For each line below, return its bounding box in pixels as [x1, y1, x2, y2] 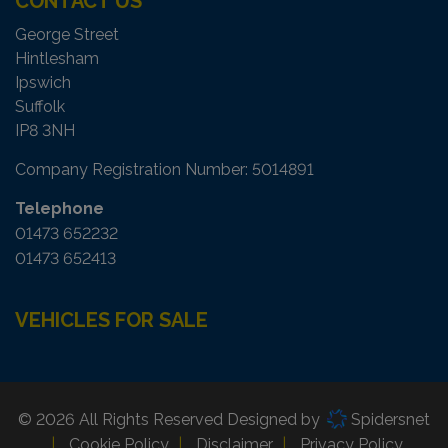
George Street [15, 25, 119, 44]
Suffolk [15, 97, 65, 116]
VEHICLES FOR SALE [15, 308, 208, 332]
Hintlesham [15, 49, 99, 68]
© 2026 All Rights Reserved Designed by [17, 410, 324, 429]
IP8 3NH [15, 121, 75, 140]
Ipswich [15, 73, 71, 92]
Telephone [15, 199, 104, 218]
